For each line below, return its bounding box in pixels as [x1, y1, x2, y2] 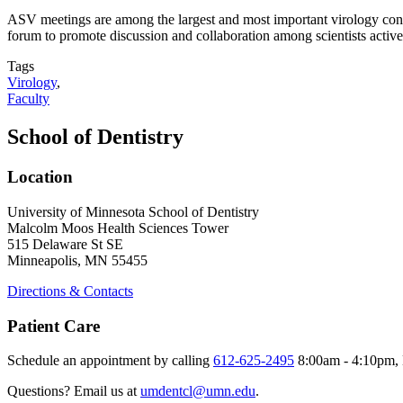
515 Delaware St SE [7, 236, 123, 252]
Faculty [7, 91, 49, 107]
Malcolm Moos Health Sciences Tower [7, 219, 228, 236]
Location [7, 167, 73, 187]
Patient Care [7, 316, 100, 336]
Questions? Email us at [7, 383, 140, 399]
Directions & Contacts [7, 282, 133, 299]
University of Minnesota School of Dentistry [7, 203, 259, 219]
